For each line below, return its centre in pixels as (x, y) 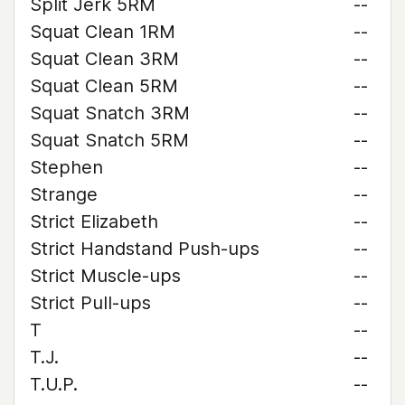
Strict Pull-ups (90, 303)
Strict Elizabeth (94, 221)
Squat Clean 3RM (104, 59)
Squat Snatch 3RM (110, 113)
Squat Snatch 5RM (109, 140)
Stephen (66, 167)
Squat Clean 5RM (104, 86)
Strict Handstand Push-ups (145, 249)
